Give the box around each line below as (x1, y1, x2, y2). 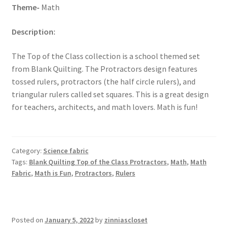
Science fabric (43, 146, 89, 155)
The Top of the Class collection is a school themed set (11, 50, 200, 61)
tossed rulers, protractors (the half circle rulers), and (11, 76, 195, 87)
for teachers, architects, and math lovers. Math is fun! (11, 101, 197, 112)
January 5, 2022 (44, 215, 94, 224)
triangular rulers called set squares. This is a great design (11, 89, 209, 99)
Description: (11, 26, 55, 37)
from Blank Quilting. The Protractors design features (11, 63, 197, 74)
